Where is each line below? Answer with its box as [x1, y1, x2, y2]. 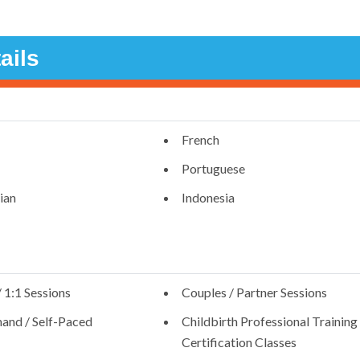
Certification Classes [181, 334, 297, 350]
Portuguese [181, 161, 245, 177]
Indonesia [181, 190, 235, 206]
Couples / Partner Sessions [181, 284, 327, 301]
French [181, 132, 219, 148]
